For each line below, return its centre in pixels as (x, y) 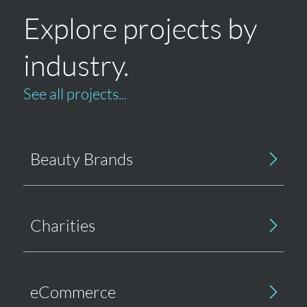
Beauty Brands (81, 159)
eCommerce (73, 292)
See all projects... (75, 93)
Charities (62, 225)
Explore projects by (140, 27)
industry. (76, 64)
